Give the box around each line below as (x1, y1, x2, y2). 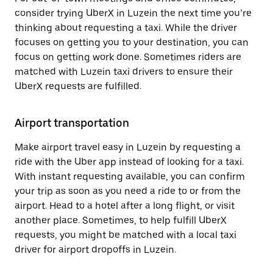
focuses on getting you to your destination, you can (15, 37, 249, 48)
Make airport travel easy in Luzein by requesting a (15, 141, 241, 153)
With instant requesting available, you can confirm (15, 171, 245, 182)
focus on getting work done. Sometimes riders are (15, 51, 241, 63)
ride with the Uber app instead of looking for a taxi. (15, 156, 244, 168)
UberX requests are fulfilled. (15, 80, 141, 92)
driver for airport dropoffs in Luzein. (15, 244, 176, 255)
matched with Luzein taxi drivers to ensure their (15, 66, 233, 77)
